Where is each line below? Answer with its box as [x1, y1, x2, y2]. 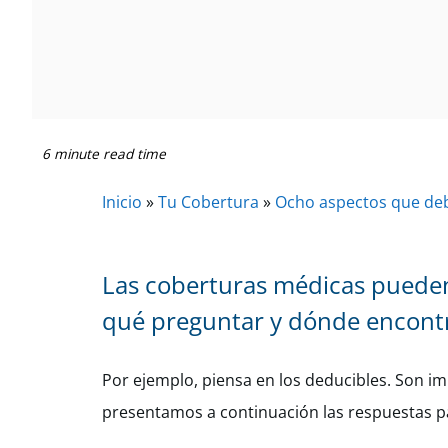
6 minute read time [42, 144, 166, 163]
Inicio [102, 191, 142, 213]
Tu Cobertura [158, 191, 259, 213]
